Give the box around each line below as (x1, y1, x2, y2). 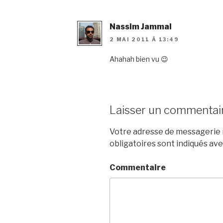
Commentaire (110, 162, 166, 172)
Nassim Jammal (110, 22, 172, 31)
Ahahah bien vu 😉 (110, 55, 168, 64)
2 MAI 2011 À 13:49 (110, 36, 179, 43)
